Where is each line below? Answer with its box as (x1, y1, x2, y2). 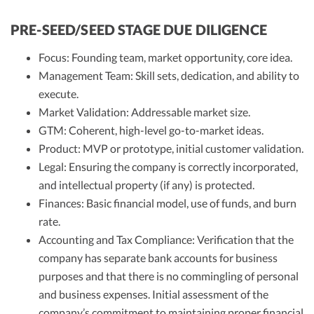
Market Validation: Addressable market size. (39, 104, 250, 118)
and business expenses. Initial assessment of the (39, 287, 268, 301)
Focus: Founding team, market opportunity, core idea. (39, 50, 292, 64)
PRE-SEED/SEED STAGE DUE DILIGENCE (11, 21, 267, 39)
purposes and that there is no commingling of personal (39, 268, 299, 282)
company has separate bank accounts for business (39, 250, 278, 264)
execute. (39, 86, 78, 100)
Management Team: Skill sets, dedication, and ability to (39, 68, 299, 82)
